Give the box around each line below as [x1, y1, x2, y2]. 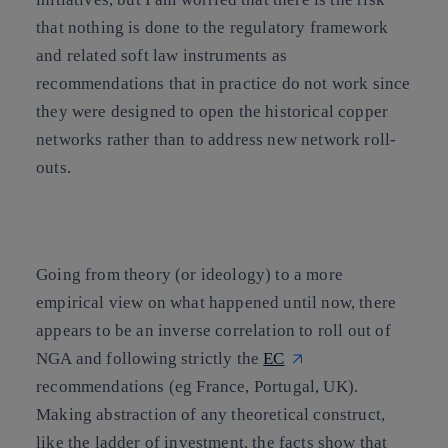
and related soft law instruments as [36, 45, 287, 65]
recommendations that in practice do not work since [36, 73, 411, 93]
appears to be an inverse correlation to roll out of [36, 320, 391, 340]
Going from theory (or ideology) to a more [36, 264, 343, 284]
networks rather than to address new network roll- [36, 129, 397, 149]
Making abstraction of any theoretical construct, [36, 404, 386, 424]
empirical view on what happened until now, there [36, 292, 397, 312]
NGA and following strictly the [36, 348, 264, 368]
